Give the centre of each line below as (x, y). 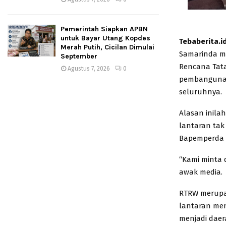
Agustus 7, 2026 (89, 69)
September (79, 56)
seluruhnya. (201, 92)
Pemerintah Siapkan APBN (104, 29)
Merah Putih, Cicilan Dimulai (107, 47)
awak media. (201, 172)
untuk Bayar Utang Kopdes (105, 38)
